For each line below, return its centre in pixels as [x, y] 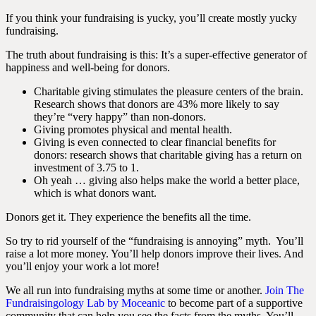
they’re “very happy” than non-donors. [120, 117]
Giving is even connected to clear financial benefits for [155, 142]
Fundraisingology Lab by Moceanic [85, 303]
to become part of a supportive [234, 303]
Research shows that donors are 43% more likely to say [157, 104]
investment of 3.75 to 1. [86, 168]
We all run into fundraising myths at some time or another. [135, 290]
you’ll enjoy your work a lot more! [83, 266]
